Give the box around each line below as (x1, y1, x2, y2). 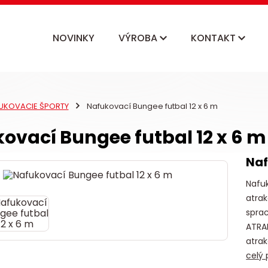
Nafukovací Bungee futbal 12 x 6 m (84, 100, 218, 112)
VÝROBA (118, 31, 160, 45)
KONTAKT (191, 31, 238, 45)
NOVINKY (53, 31, 95, 45)
